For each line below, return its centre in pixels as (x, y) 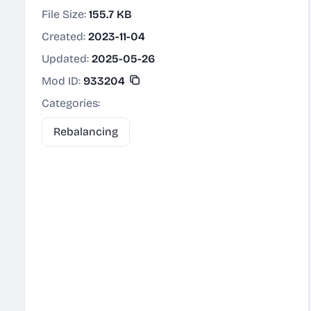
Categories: (71, 103)
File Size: (65, 14)
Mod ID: (62, 81)
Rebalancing (86, 132)
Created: (65, 36)
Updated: (67, 59)
